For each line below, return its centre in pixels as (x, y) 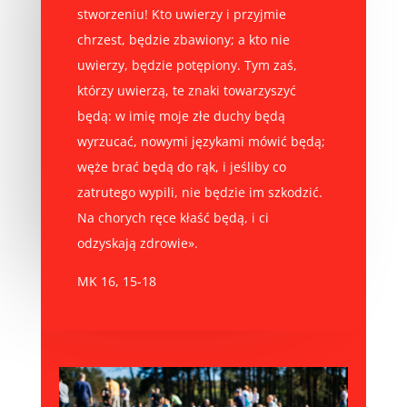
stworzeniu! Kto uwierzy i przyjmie (181, 14)
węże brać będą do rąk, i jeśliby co (181, 166)
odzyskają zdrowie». (137, 243)
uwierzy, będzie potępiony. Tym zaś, (187, 65)
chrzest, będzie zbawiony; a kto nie (183, 39)
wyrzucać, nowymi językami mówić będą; (201, 141)
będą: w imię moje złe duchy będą (181, 115)
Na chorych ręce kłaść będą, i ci (173, 217)
